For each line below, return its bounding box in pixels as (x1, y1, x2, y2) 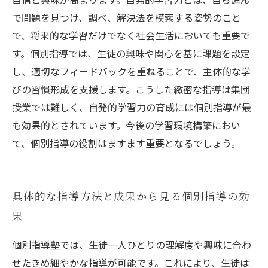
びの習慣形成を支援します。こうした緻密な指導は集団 (12, 82, 250, 96)
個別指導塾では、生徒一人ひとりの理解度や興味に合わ (12, 237, 251, 252)
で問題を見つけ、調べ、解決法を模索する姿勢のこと (12, 10, 241, 25)
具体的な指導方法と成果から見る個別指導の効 (12, 190, 250, 204)
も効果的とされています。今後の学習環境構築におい (12, 118, 240, 132)
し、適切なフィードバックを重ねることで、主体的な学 (12, 64, 251, 78)
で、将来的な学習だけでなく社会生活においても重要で (12, 28, 250, 42)
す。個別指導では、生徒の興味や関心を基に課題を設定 (12, 46, 250, 60)
